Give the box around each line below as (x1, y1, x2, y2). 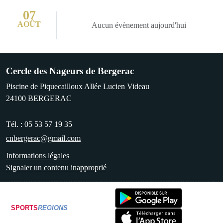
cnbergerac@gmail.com (6, 133, 81, 142)
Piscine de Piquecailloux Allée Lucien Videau (6, 82, 149, 91)
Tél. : (6, 119, 24, 128)
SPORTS (11, 204, 38, 212)
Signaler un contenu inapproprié (6, 163, 107, 172)
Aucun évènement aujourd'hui (92, 20, 186, 29)
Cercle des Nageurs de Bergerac (6, 65, 134, 76)
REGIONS (38, 204, 68, 212)
